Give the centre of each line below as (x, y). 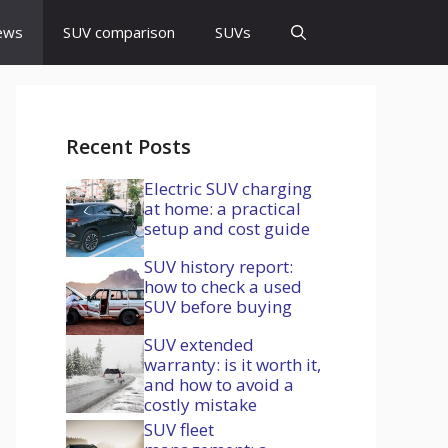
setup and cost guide (227, 228)
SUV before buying (218, 306)
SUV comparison (119, 32)
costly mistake (200, 404)
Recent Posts (128, 146)
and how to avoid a (219, 384)
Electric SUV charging (228, 188)
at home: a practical (222, 208)
